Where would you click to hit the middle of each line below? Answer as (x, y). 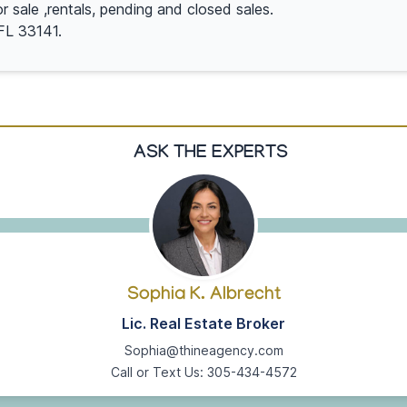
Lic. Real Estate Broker (203, 324)
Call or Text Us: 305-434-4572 (203, 372)
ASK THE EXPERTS (211, 155)
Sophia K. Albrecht (203, 297)
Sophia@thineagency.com (203, 351)
